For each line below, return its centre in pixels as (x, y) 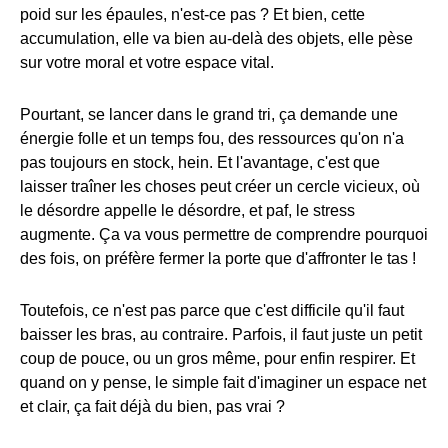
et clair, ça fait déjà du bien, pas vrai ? (152, 406)
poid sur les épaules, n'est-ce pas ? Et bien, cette (192, 14)
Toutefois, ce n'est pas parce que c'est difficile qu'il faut (212, 310)
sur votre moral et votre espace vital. (147, 62)
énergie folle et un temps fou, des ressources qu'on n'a (212, 138)
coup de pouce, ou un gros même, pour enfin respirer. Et (217, 358)
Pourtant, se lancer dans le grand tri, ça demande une (209, 114)
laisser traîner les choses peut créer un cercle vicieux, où (220, 186)
